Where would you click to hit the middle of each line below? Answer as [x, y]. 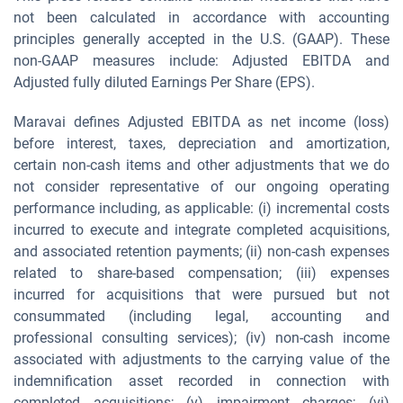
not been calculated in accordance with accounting [201, 18]
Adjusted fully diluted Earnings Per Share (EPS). [164, 82]
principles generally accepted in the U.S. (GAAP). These [201, 39]
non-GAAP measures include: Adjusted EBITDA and [201, 61]
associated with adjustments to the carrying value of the [201, 359]
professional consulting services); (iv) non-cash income [201, 338]
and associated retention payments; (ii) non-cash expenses [201, 251]
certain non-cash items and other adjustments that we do [201, 165]
